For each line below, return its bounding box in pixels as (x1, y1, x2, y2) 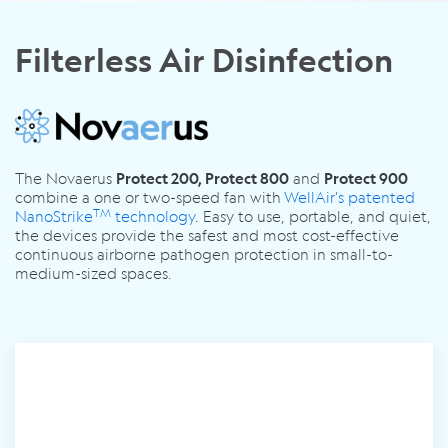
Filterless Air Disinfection (15, 40, 393, 80)
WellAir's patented (284, 187, 415, 208)
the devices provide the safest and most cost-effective (15, 225, 399, 246)
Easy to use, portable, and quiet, (203, 206, 431, 227)
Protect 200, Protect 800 (116, 169, 289, 189)
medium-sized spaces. (15, 263, 176, 284)
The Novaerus (15, 168, 116, 189)
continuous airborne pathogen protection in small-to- (15, 244, 393, 265)
